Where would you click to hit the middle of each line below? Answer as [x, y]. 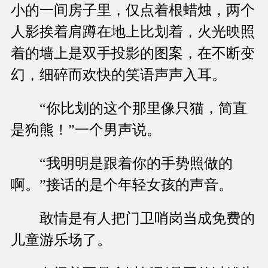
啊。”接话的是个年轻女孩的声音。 [122, 185]
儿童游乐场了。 [61, 240]
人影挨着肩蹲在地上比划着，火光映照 [133, 32]
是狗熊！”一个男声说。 [86, 130]
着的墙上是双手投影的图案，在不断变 [133, 54]
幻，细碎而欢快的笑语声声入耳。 [118, 75]
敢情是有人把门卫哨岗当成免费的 [133, 219]
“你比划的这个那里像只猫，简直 [129, 109]
